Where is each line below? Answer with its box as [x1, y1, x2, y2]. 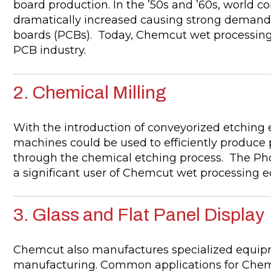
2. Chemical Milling [13, 82, 166, 102]
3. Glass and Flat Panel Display [13, 205, 264, 224]
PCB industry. [13, 44, 86, 57]
